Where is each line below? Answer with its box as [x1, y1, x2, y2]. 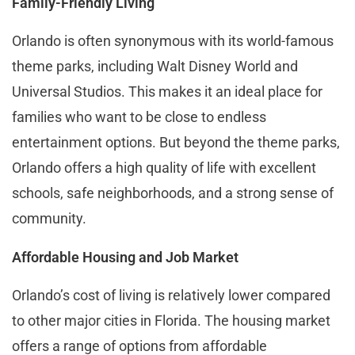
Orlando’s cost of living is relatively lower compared [12, 286, 330, 303]
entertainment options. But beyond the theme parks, [12, 133, 340, 151]
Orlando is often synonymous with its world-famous [12, 32, 334, 49]
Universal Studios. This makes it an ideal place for [12, 82, 323, 100]
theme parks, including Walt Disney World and [12, 57, 298, 74]
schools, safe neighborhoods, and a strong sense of [12, 184, 334, 201]
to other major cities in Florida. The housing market [12, 311, 330, 329]
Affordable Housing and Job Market [12, 248, 239, 265]
